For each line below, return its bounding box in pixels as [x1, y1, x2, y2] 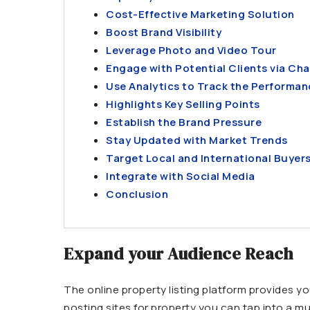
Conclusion [106, 187, 168, 201]
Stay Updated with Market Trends [106, 133, 288, 147]
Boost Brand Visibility [106, 25, 221, 39]
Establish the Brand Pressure [106, 115, 262, 129]
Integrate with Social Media [106, 169, 255, 183]
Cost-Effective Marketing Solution [106, 7, 295, 21]
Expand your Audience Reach [64, 242, 293, 265]
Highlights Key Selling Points [106, 97, 260, 111]
